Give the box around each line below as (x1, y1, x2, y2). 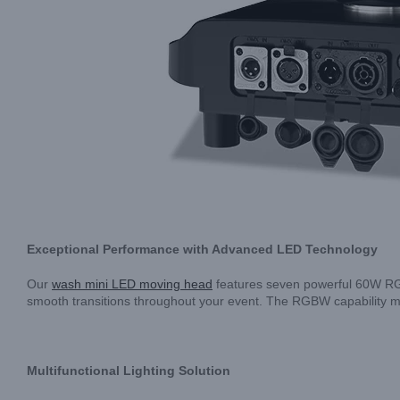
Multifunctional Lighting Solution (27, 363, 230, 378)
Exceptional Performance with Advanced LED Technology (27, 242, 378, 256)
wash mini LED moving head (52, 277, 212, 291)
